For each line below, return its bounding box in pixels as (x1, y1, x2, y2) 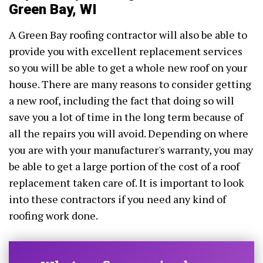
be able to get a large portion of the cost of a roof (9, 159, 240, 174)
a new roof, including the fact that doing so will (9, 93, 234, 108)
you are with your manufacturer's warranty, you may (9, 143, 253, 157)
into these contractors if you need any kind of (9, 192, 226, 207)
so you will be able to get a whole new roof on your (9, 60, 247, 75)
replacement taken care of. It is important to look (9, 176, 244, 190)
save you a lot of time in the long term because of (9, 110, 243, 124)
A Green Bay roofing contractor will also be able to (9, 28, 247, 42)
